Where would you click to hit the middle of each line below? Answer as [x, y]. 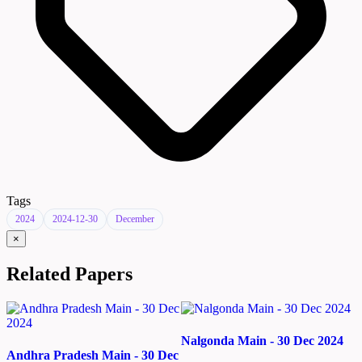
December [135, 219]
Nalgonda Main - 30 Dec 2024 [262, 340]
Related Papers [69, 274]
